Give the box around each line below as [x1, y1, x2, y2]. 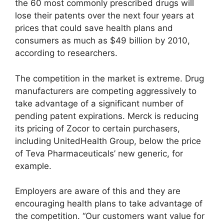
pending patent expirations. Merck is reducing [15, 110, 198, 121]
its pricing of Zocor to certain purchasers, [15, 123, 180, 133]
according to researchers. [15, 48, 117, 58]
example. [15, 160, 51, 171]
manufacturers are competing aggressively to [15, 85, 196, 96]
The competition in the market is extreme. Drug [15, 73, 204, 83]
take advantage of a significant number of [15, 98, 183, 108]
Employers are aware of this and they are [15, 186, 180, 196]
